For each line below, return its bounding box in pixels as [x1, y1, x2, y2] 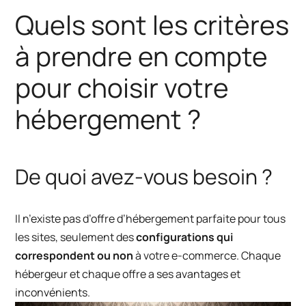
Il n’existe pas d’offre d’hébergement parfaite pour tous [15, 210, 286, 226]
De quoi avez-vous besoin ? [15, 162, 273, 191]
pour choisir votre [15, 70, 229, 106]
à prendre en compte [15, 38, 268, 74]
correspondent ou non [15, 247, 134, 263]
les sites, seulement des [15, 229, 137, 245]
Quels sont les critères [15, 7, 290, 43]
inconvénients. [15, 284, 93, 300]
